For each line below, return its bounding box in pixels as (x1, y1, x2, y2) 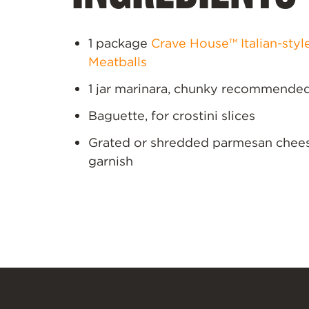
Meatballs (88, 54, 147, 70)
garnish (88, 153, 133, 170)
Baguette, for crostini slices (88, 108, 255, 124)
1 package (88, 35, 151, 52)
